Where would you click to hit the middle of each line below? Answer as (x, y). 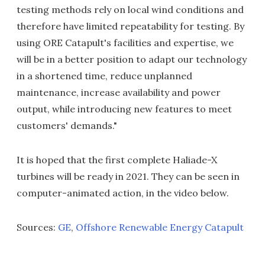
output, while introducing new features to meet (124, 109)
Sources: (37, 227)
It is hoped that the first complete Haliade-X (117, 160)
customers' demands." (67, 126)
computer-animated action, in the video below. (123, 193)
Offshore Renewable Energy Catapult (160, 227)
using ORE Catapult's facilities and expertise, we (125, 43)
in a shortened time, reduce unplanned (104, 76)
